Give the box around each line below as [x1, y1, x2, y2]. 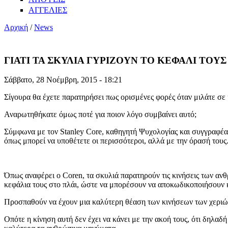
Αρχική [4, 22, 28, 32]
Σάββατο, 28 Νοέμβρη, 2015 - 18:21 [4, 75, 122, 84]
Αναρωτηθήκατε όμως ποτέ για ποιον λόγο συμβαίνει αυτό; [4, 110, 196, 119]
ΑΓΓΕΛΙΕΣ [28, 5, 67, 14]
